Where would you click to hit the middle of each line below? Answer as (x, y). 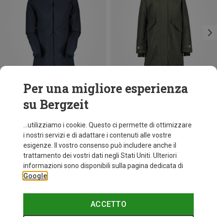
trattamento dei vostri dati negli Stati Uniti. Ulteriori (100, 155)
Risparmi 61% (132, 101)
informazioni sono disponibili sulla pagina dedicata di (103, 166)
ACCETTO (108, 204)
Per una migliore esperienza (106, 88)
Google (35, 176)
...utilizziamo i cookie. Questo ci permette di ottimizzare (108, 125)
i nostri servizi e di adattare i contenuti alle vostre (97, 135)
